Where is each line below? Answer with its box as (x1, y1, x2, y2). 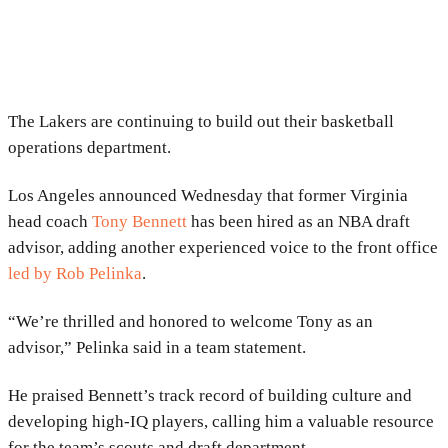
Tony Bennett (92, 211, 187, 231)
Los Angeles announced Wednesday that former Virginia (8, 185, 408, 205)
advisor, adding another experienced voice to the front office (8, 237, 438, 257)
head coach (8, 211, 92, 231)
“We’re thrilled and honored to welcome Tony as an (8, 311, 373, 331)
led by (8, 263, 56, 283)
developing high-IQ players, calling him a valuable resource (8, 411, 434, 431)
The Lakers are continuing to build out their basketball (8, 111, 394, 131)
